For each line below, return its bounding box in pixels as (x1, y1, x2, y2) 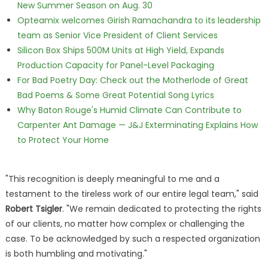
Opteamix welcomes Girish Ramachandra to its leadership (17, 14, 261, 26)
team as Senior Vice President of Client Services (17, 29, 218, 41)
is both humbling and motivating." (5, 248, 147, 260)
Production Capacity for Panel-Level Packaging (17, 59, 214, 71)
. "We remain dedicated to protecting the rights (62, 203, 261, 215)
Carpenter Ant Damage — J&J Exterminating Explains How (17, 119, 258, 131)
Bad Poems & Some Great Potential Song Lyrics (17, 89, 214, 101)
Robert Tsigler (5, 203, 62, 215)
